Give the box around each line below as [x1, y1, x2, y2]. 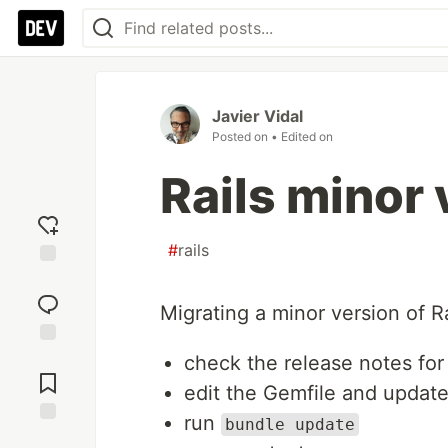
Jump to [21, 349, 75, 367]
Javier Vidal [212, 106, 303, 126]
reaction [21, 287, 75, 305]
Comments [13, 366, 83, 384]
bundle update [225, 415, 355, 434]
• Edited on [271, 129, 333, 144]
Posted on [212, 129, 271, 144]
